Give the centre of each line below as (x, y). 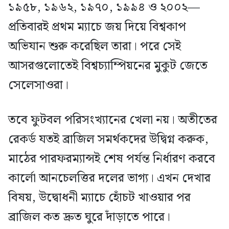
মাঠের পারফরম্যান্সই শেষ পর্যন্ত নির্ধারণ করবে (112, 159)
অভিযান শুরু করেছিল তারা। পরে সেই (95, 47)
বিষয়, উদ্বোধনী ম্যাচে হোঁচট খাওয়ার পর (99, 198)
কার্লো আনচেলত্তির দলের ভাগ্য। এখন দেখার (109, 179)
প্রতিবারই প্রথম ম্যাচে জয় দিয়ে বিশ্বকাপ (97, 27)
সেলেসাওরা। (38, 86)
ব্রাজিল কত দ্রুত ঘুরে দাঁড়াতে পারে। (89, 217)
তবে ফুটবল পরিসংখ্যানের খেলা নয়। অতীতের (113, 120)
